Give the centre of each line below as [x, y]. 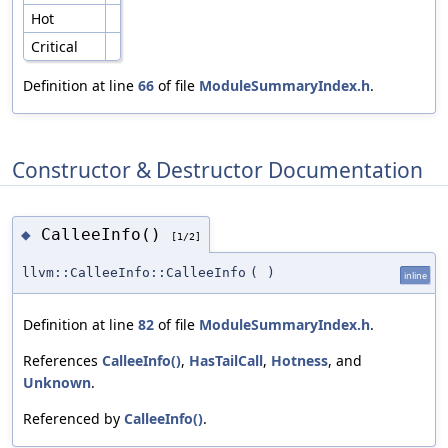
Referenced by [73, 419]
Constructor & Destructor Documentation [217, 169]
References [62, 361]
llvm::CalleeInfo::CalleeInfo [134, 273]
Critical [56, 47]
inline [415, 276]
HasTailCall [226, 361]
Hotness [299, 361]
